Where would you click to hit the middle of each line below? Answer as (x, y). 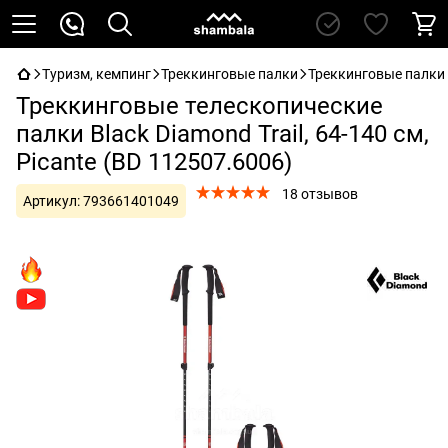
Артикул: (51, 201)
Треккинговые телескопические (199, 106)
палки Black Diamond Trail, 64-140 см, (222, 134)
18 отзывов (320, 194)
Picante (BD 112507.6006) (154, 162)
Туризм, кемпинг (96, 74)
